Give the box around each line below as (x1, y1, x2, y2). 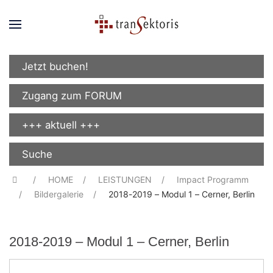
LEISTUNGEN (97, 174, 152, 185)
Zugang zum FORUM (22, 90, 122, 102)
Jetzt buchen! (22, 60, 88, 73)
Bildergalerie (34, 189, 83, 199)
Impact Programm (176, 174, 249, 185)
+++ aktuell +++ (22, 119, 100, 131)
